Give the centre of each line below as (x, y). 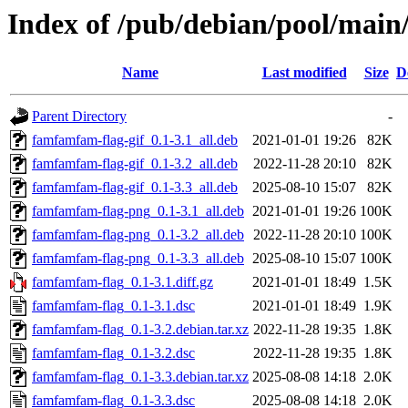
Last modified (304, 73)
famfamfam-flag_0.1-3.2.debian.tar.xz (140, 330)
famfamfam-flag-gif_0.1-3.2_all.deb (135, 164)
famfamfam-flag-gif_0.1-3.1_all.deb (135, 140)
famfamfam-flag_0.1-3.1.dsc (113, 306)
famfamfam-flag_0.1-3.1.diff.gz (122, 282)
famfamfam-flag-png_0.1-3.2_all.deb (138, 235)
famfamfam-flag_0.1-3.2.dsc (113, 353)
